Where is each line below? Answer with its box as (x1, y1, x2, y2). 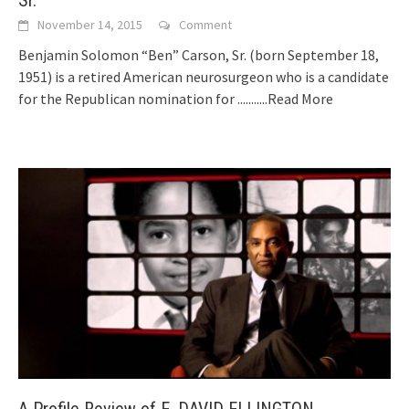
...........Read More (237, 89, 333, 108)
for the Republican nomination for (18, 89, 237, 108)
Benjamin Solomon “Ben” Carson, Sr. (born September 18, (18, 45, 379, 64)
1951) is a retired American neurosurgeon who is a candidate (18, 67, 389, 86)
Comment (179, 16, 232, 33)
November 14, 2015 (37, 16, 142, 33)
